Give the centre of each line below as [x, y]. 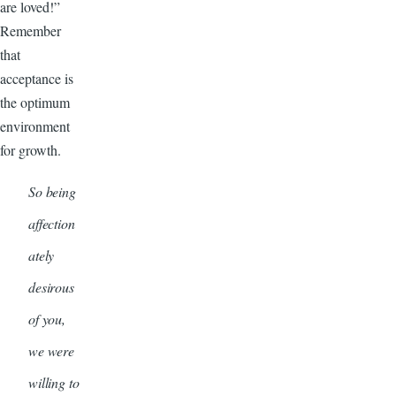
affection [52, 223]
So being [52, 191]
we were [51, 350]
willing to [54, 382]
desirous [51, 286]
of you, [47, 318]
